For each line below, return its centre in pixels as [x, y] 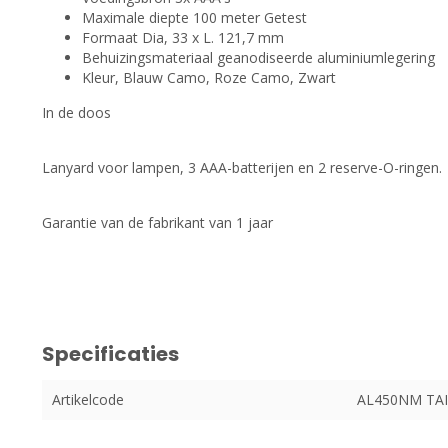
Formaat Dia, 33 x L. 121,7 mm [183, 37]
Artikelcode [88, 400]
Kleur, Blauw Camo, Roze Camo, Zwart [209, 77]
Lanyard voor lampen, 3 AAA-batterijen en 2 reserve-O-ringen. [242, 167]
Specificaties [110, 354]
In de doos [78, 112]
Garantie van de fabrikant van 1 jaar [157, 223]
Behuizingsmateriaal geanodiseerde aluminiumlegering [258, 57]
